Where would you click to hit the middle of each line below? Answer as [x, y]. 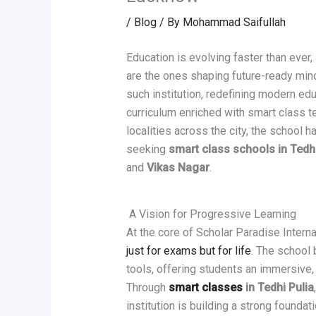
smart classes [205, 288]
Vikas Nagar [178, 168]
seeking [147, 150]
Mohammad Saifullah [234, 23]
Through [147, 288]
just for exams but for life [188, 251]
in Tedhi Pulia [278, 288]
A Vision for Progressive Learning [211, 214]
